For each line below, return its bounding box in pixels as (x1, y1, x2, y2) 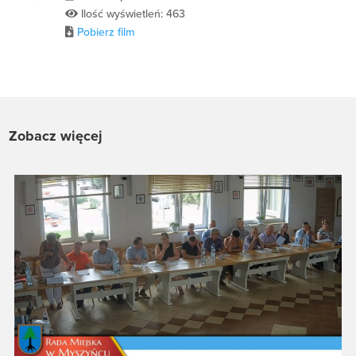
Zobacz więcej (9, 127, 103, 145)
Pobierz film (77, 25, 135, 40)
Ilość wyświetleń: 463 (78, 7, 186, 21)
